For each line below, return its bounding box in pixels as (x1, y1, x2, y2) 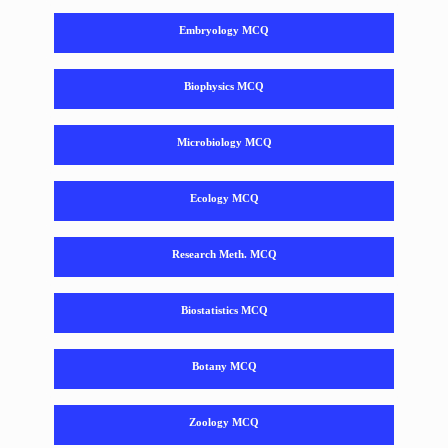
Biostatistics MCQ (180, 303, 268, 316)
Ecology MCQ (189, 191, 259, 204)
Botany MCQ (191, 359, 257, 372)
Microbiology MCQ (176, 135, 272, 148)
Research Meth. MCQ (171, 247, 277, 260)
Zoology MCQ (189, 415, 259, 428)
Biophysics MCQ (184, 79, 264, 92)
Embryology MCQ (179, 23, 269, 36)
